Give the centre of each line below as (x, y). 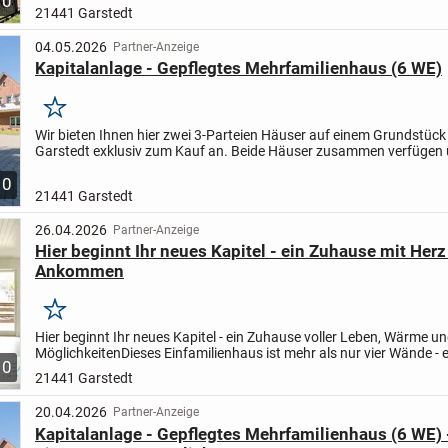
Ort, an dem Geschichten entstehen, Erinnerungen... (193, 369)
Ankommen (79, 270)
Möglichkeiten (77, 353)
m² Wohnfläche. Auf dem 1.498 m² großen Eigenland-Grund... (223, 166)
